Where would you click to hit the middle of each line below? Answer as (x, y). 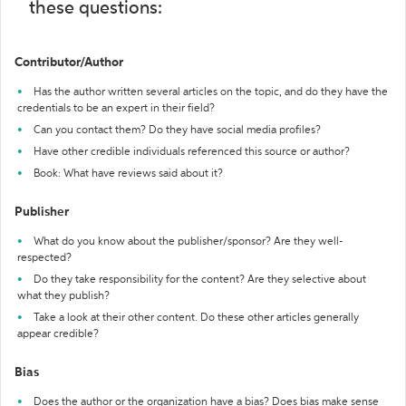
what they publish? (63, 296)
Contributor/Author (69, 63)
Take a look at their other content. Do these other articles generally (196, 318)
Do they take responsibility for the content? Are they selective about (200, 280)
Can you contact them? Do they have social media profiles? (177, 130)
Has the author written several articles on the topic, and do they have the (211, 92)
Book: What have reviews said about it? (128, 174)
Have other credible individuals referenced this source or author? (192, 152)
